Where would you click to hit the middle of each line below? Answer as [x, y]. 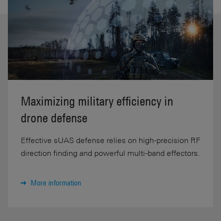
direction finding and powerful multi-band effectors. [110, 153]
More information [56, 183]
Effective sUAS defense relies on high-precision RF [110, 140]
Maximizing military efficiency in [97, 101]
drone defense [54, 118]
